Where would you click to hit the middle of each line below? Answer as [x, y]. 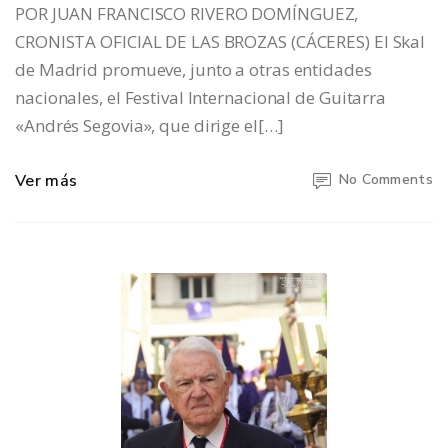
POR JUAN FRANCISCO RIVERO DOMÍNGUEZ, [187, 14]
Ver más [46, 181]
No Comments [385, 180]
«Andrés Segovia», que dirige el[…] [149, 126]
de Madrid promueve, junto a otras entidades [193, 70]
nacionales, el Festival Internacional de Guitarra [201, 98]
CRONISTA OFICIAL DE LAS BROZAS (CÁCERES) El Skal [220, 42]
